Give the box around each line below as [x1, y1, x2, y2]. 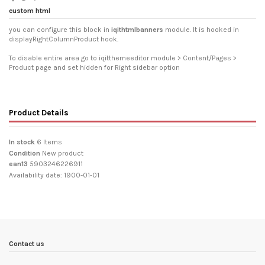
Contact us [9, 239, 44, 248]
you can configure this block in [9, 25, 111, 34]
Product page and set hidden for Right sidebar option [9, 63, 180, 72]
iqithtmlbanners [111, 25, 163, 34]
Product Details [9, 107, 69, 117]
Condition [9, 148, 40, 157]
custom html [9, 6, 50, 15]
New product [42, 148, 83, 157]
